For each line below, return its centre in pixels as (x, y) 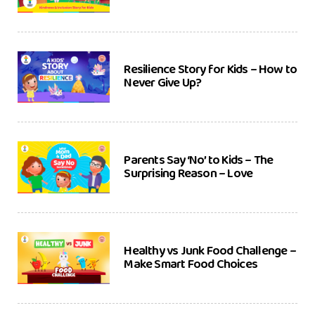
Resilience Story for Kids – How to (211, 70)
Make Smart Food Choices (191, 265)
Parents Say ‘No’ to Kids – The (199, 161)
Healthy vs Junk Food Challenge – (210, 251)
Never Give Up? (163, 83)
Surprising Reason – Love (188, 174)
